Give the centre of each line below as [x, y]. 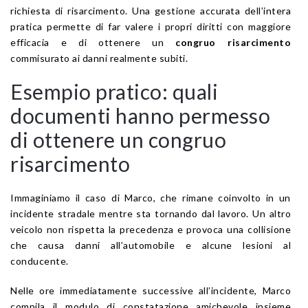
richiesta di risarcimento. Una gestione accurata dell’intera [151, 10]
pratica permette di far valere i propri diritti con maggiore [151, 26]
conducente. [40, 261]
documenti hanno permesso [140, 115]
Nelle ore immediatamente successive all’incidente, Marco [151, 290]
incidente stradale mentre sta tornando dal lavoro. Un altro [151, 213]
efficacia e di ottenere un [93, 42]
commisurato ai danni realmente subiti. [99, 58]
